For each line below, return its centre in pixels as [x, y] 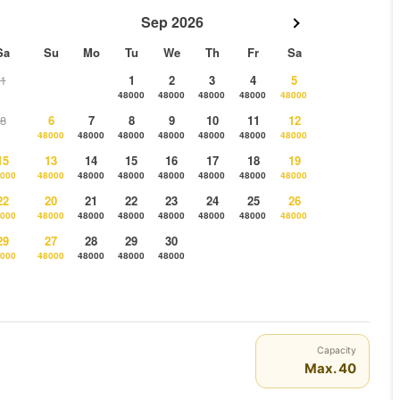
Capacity [337, 351]
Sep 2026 [172, 22]
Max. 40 [330, 369]
